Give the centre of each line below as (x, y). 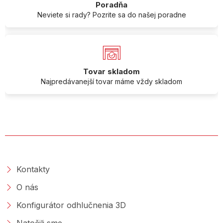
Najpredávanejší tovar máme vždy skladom (111, 81)
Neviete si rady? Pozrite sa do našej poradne (111, 14)
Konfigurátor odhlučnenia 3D (71, 205)
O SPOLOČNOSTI (46, 148)
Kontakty (33, 169)
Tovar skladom (111, 71)
